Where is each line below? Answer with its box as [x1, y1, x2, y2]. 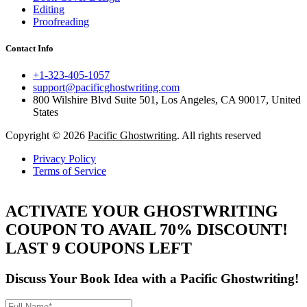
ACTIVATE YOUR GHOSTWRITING [5, 201, 278, 220]
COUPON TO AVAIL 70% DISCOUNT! [5, 220, 288, 238]
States [33, 106, 58, 118]
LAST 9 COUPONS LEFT [5, 238, 192, 257]
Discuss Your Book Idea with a [5, 271, 180, 286]
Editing [33, 3, 64, 15]
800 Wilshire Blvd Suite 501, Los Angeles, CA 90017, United [33, 93, 301, 106]
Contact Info [5, 42, 53, 53]
